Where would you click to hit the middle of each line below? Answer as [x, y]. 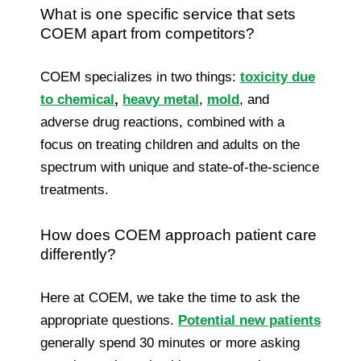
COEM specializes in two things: [140, 77]
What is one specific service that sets [168, 14]
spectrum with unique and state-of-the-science [180, 167]
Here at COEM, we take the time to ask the [170, 297]
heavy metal [161, 99]
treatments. [75, 189]
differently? [78, 254]
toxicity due [278, 77]
